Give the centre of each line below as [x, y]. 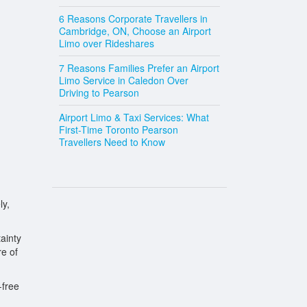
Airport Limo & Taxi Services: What [134, 117]
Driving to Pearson [99, 93]
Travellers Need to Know [112, 142]
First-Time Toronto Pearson [119, 130]
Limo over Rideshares [107, 43]
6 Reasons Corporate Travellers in [133, 19]
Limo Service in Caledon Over [124, 80]
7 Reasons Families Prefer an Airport [139, 68]
